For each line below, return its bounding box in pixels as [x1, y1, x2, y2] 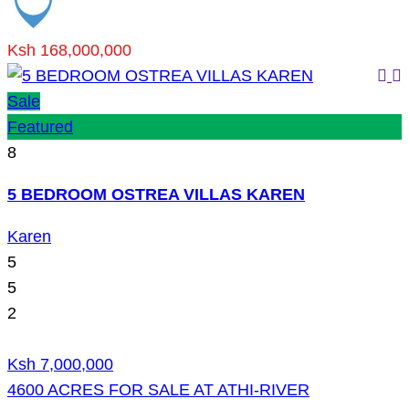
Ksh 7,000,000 [7, 355, 113, 374]
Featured [7, 118, 73, 137]
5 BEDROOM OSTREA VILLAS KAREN [7, 185, 305, 204]
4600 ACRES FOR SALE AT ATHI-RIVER [7, 381, 309, 400]
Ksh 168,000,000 [7, 41, 131, 60]
